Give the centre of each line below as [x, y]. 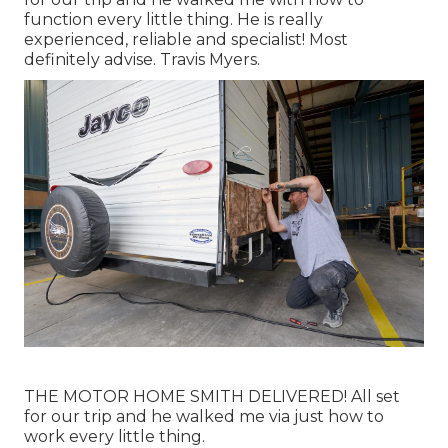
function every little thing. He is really [173, 19]
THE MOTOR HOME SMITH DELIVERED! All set [212, 396]
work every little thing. [114, 436]
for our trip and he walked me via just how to [204, 416]
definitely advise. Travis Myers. [142, 59]
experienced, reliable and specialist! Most [186, 39]
